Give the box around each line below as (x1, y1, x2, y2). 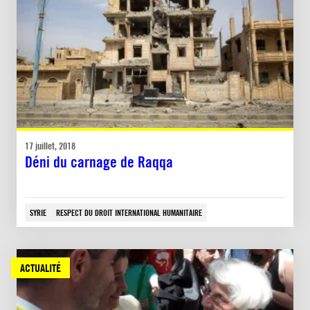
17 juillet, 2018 (25, 139, 75, 152)
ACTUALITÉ (20, 260, 61, 275)
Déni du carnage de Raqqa (25, 152, 173, 171)
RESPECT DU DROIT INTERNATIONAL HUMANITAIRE (56, 206, 202, 218)
